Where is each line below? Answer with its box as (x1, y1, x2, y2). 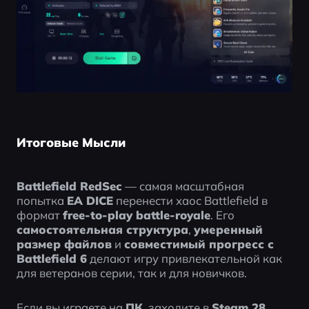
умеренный (193, 221, 263, 237)
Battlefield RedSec (16, 178, 122, 193)
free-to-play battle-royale (62, 207, 210, 222)
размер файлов (16, 236, 112, 251)
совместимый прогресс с (123, 236, 274, 251)
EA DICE (66, 192, 113, 208)
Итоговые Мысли (16, 134, 126, 150)
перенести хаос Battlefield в (112, 192, 268, 208)
